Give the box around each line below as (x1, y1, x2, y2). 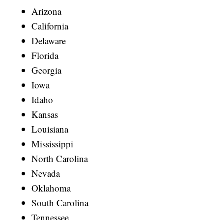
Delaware (31, 34, 66, 47)
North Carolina (31, 152, 88, 165)
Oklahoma (31, 182, 71, 194)
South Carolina (31, 196, 89, 209)
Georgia (31, 64, 62, 77)
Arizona (31, 5, 62, 18)
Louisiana (31, 123, 69, 136)
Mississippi (31, 137, 74, 150)
